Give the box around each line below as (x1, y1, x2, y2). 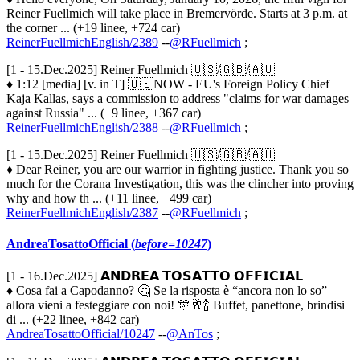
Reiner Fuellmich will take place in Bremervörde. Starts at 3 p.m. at (6, 6, 347, 20)
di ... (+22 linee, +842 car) (6, 313, 139, 327)
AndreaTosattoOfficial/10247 (6, 327, 155, 342)
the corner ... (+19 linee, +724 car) (6, 20, 180, 35)
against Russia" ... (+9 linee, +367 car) (6, 105, 201, 120)
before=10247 (135, 236, 207, 251)
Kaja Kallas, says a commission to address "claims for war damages (6, 91, 349, 105)
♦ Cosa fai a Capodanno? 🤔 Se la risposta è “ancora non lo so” (6, 284, 327, 298)
